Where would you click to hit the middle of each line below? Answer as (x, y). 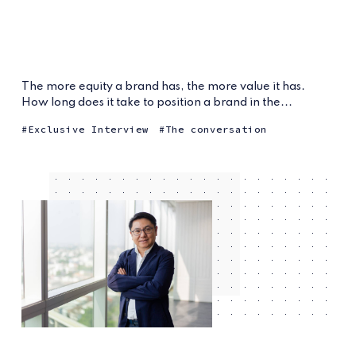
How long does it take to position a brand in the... (157, 102)
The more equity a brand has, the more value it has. (163, 86)
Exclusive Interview (88, 129)
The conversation (216, 129)
